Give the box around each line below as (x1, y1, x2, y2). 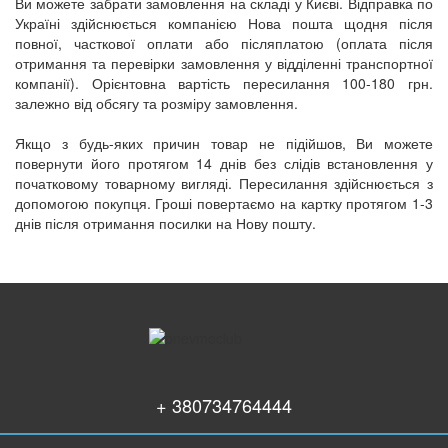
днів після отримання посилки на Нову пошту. (15, 212, 316, 233)
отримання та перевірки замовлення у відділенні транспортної (15, 52, 433, 73)
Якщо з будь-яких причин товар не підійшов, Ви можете (15, 132, 433, 153)
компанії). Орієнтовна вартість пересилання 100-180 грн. (15, 72, 433, 93)
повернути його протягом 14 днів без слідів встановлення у (15, 152, 433, 173)
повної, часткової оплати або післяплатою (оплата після (15, 32, 433, 53)
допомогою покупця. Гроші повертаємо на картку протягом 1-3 (15, 192, 433, 213)
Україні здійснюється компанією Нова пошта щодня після (15, 12, 433, 33)
